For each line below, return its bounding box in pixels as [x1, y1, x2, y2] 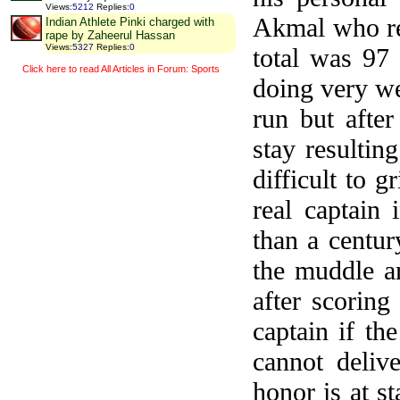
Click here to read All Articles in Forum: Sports [21, 62, 220, 74]
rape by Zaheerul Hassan [46, 29, 175, 43]
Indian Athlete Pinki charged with [46, 15, 214, 29]
